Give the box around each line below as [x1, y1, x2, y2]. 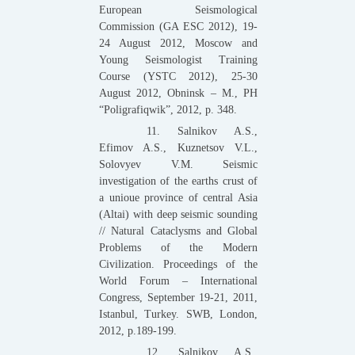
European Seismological [99, 3, 258, 16]
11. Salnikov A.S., [147, 124, 258, 137]
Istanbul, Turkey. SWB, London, [99, 307, 258, 320]
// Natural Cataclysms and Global [99, 224, 258, 237]
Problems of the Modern [99, 241, 258, 254]
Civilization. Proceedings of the [99, 258, 258, 270]
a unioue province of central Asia [99, 191, 258, 204]
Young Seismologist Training [99, 53, 258, 66]
